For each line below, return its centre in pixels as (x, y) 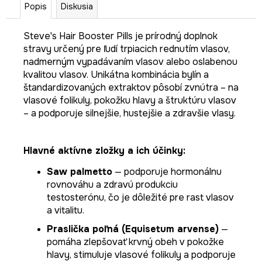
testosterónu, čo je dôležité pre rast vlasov (140, 197)
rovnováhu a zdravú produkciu (112, 184)
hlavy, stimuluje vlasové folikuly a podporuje (141, 254)
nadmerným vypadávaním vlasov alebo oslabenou (130, 61)
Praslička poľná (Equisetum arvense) (133, 229)
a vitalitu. (65, 210)
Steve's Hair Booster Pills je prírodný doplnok (120, 36)
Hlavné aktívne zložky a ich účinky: (104, 150)
